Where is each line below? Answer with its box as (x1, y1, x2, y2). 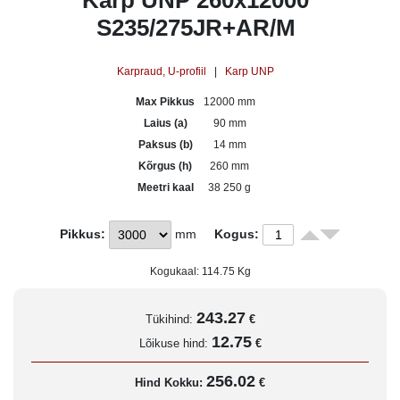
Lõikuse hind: (138, 337, 212, 350)
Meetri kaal (137, 181, 194, 194)
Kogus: (214, 226, 260, 241)
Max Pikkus (136, 96, 195, 108)
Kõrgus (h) (138, 160, 192, 172)
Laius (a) (143, 117, 187, 129)
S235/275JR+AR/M (96, 14, 296, 41)
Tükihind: (145, 312, 196, 326)
